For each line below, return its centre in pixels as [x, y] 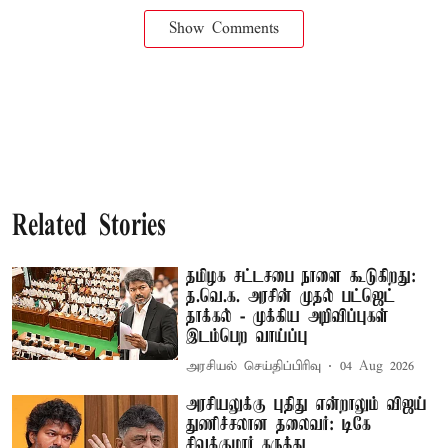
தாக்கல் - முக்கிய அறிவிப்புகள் [288, 316]
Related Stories [89, 227]
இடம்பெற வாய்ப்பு [247, 336]
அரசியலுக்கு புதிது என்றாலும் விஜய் [307, 404]
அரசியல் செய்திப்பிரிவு [254, 366]
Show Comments [224, 28]
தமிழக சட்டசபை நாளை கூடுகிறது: [301, 276]
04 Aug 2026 [377, 366]
